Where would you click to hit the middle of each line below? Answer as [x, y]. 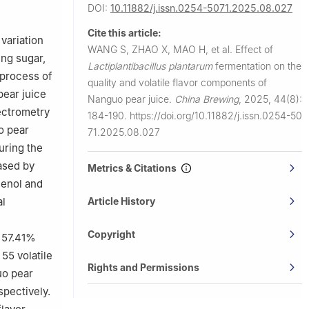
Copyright [111, 234]
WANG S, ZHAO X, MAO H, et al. [161, 49]
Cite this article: [124, 32]
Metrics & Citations [134, 168]
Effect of [254, 49]
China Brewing [207, 99]
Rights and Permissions [143, 267]
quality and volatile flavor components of [177, 82]
